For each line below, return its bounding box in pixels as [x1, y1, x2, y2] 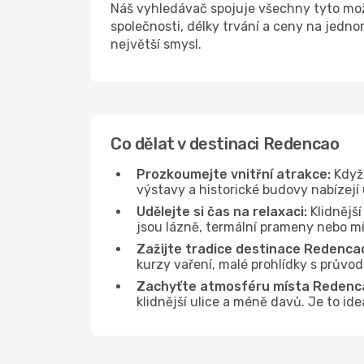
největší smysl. [110, 37, 201, 52]
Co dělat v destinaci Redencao [110, 134, 340, 154]
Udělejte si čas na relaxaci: [136, 204, 307, 219]
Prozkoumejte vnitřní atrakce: [136, 167, 331, 182]
